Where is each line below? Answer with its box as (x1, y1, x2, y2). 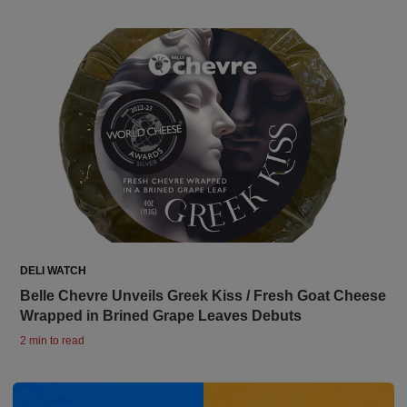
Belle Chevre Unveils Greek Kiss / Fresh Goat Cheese (20, 287, 386, 303)
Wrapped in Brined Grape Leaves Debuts (20, 307, 302, 323)
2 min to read (20, 333, 84, 347)
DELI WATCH (20, 263, 86, 277)
